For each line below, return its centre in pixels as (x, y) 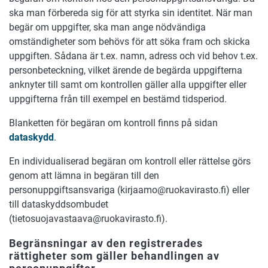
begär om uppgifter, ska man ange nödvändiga (107, 28)
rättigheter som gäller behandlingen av (114, 256)
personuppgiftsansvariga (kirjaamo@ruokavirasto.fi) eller (129, 190)
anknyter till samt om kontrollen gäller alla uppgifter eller (128, 85)
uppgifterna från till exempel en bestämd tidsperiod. (118, 99)
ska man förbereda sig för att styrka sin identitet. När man (131, 13)
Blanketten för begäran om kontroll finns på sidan (113, 123)
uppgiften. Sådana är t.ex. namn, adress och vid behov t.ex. (133, 56)
